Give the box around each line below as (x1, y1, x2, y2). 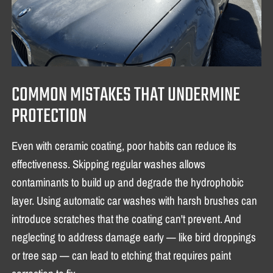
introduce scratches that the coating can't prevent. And (12, 212, 242, 226)
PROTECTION (12, 101, 87, 133)
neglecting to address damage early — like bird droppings (12, 230, 257, 244)
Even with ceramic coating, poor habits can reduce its (12, 139, 237, 153)
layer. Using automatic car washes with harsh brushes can (12, 194, 258, 208)
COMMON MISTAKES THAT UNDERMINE (12, 80, 241, 112)
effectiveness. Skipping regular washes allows (12, 157, 206, 171)
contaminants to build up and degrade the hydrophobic (12, 175, 244, 190)
